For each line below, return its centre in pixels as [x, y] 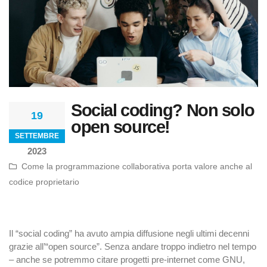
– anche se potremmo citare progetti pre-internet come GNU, [127, 260]
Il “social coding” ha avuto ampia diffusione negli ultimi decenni [129, 234]
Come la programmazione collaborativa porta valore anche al [136, 167]
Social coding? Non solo [163, 111]
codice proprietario [44, 182]
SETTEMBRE [37, 136]
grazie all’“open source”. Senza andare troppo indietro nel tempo [133, 247]
